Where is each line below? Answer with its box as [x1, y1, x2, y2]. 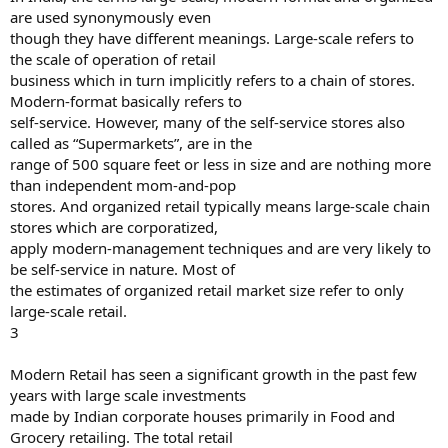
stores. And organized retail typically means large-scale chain [10, 196, 430, 216]
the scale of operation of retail [10, 49, 216, 69]
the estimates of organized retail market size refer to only [10, 280, 404, 300]
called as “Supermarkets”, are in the [10, 133, 252, 153]
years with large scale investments [10, 385, 246, 405]
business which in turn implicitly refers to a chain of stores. [10, 70, 415, 90]
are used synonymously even [10, 7, 211, 27]
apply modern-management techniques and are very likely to [10, 238, 431, 258]
